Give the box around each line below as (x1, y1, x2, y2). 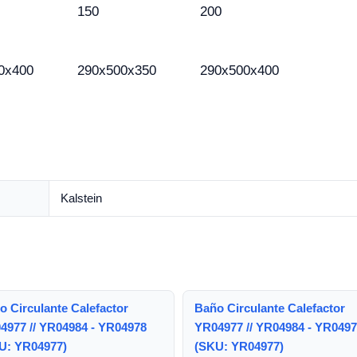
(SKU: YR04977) (194, 339, 284, 353)
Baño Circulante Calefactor (194, 301, 345, 315)
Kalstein (61, 191, 102, 205)
